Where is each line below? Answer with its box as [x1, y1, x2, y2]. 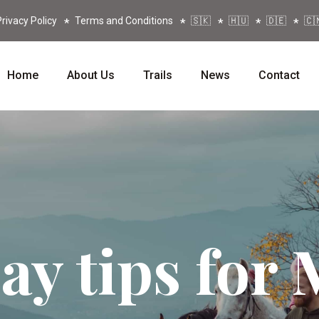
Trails [142, 68, 172, 82]
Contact [258, 68, 300, 82]
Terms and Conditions [74, 15, 173, 26]
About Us [66, 68, 115, 82]
